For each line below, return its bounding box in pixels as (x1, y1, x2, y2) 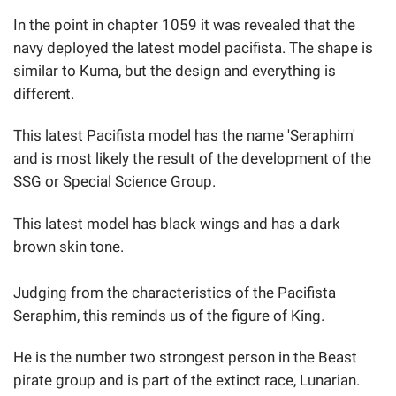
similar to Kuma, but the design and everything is (13, 62, 336, 80)
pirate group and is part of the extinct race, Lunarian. (13, 370, 363, 389)
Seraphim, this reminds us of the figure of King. (13, 306, 328, 324)
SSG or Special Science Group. (13, 172, 219, 191)
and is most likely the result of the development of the (13, 149, 371, 168)
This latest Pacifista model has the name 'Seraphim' (13, 126, 355, 145)
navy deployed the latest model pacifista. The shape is (13, 39, 373, 57)
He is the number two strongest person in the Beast (13, 347, 357, 366)
